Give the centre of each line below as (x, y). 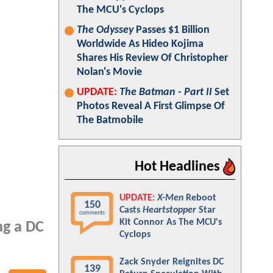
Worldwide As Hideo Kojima (140, 44)
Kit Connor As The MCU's (171, 222)
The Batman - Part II (166, 92)
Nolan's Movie (109, 72)
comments (92, 213)
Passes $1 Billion (172, 30)
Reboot (200, 198)
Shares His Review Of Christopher (152, 58)
